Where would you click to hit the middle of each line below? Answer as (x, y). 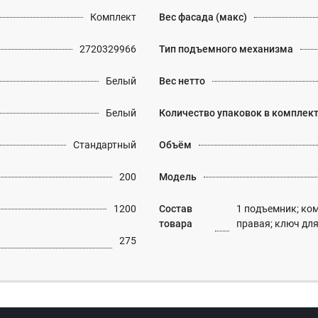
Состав (176, 209)
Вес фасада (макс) (203, 17)
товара (176, 224)
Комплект (113, 17)
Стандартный (105, 145)
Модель (178, 177)
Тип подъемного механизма (226, 49)
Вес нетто (182, 81)
